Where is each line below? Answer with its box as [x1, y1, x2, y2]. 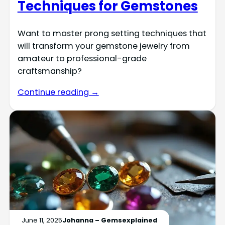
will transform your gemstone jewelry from [17, 40, 190, 52]
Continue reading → [17, 86, 99, 98]
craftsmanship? [17, 65, 82, 77]
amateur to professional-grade [17, 53, 147, 65]
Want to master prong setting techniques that [17, 28, 206, 40]
